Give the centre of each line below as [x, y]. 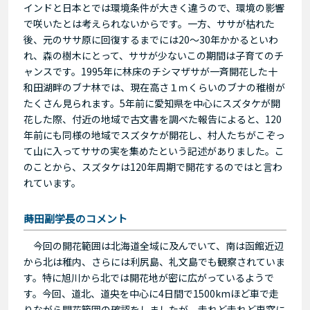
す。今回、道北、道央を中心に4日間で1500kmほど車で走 [151, 293]
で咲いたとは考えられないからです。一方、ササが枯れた [149, 23]
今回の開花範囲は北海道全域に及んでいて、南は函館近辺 [154, 245]
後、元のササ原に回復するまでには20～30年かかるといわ [151, 39]
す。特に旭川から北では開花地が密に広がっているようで [149, 277]
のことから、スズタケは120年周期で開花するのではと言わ [153, 166]
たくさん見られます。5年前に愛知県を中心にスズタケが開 [152, 103]
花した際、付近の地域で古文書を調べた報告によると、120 [153, 119]
